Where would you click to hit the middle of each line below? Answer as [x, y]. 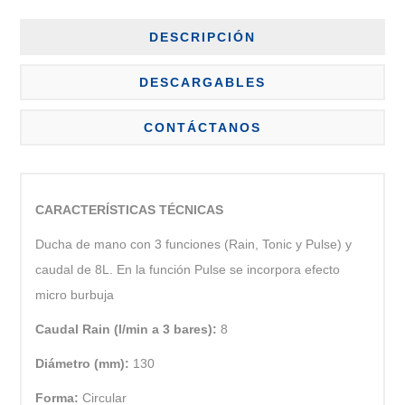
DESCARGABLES [202, 83]
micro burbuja [75, 295]
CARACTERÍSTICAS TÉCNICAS [130, 210]
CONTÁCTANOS [202, 128]
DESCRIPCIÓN [202, 38]
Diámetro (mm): [85, 364]
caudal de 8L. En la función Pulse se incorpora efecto [188, 270]
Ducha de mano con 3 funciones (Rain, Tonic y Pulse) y [194, 245]
